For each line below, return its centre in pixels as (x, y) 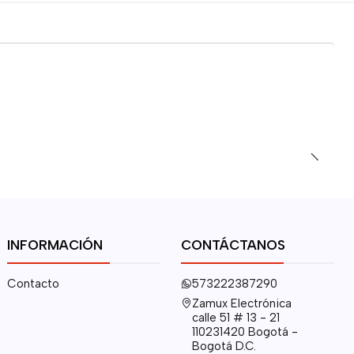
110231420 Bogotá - (245, 331)
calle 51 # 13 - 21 (235, 317)
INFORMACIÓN (55, 245)
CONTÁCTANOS (233, 245)
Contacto (33, 283)
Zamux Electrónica (241, 303)
